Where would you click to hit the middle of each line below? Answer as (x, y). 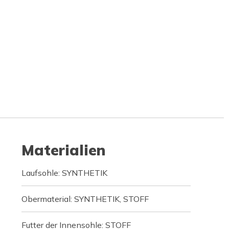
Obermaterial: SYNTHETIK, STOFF (85, 199)
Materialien (63, 150)
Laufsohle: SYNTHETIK (64, 173)
